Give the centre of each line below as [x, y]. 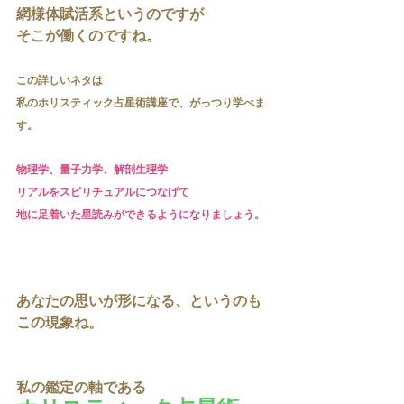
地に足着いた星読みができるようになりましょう [135, 216]
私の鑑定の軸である [81, 389]
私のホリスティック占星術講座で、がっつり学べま [141, 104]
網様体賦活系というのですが [110, 15]
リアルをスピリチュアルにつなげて [103, 193]
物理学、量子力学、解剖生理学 [92, 170]
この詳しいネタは [60, 81]
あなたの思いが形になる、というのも [139, 302]
